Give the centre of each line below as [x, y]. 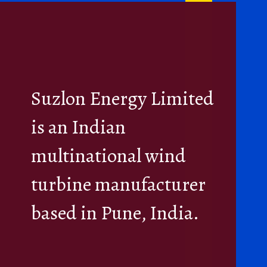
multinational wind [109, 156]
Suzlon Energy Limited [123, 99]
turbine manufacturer [119, 184]
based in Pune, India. [117, 213]
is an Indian [79, 127]
